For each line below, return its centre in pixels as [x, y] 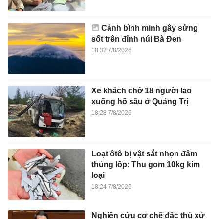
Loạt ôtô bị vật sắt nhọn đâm [144, 153]
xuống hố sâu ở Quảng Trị [140, 102]
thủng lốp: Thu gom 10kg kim [145, 164]
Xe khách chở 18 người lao [141, 91]
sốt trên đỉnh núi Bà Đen [136, 39]
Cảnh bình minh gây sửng [149, 28]
